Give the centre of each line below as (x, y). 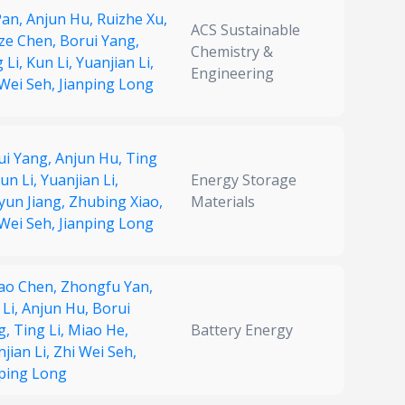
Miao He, (98, 330)
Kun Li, (51, 63)
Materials (223, 202)
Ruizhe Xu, (132, 19)
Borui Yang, (99, 41)
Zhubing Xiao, (116, 202)
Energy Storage (244, 180)
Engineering (232, 74)
